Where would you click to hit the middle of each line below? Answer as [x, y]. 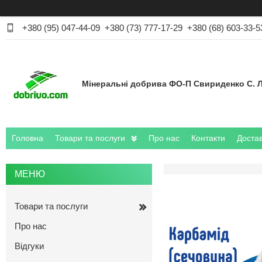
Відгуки [29, 246]
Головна [27, 138]
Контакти [208, 138]
